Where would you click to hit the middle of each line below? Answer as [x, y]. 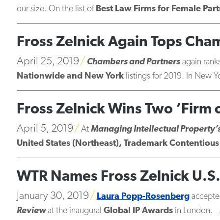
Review [31, 211]
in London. [193, 211]
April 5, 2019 [45, 129]
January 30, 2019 [53, 196]
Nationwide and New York [70, 76]
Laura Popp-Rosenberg [143, 197]
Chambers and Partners [133, 62]
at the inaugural [74, 211]
